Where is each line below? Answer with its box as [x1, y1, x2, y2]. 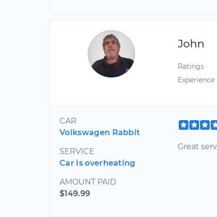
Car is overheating [60, 158, 136, 168]
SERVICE [60, 146, 94, 156]
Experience [178, 75, 215, 84]
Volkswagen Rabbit [60, 127, 140, 137]
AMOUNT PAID [60, 177, 116, 186]
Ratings [178, 62, 204, 71]
